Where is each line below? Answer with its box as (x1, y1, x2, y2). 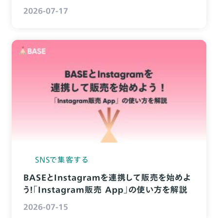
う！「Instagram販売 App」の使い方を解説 (23, 183, 188, 196)
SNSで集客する (35, 153, 90, 165)
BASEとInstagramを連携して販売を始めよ (23, 171, 191, 183)
